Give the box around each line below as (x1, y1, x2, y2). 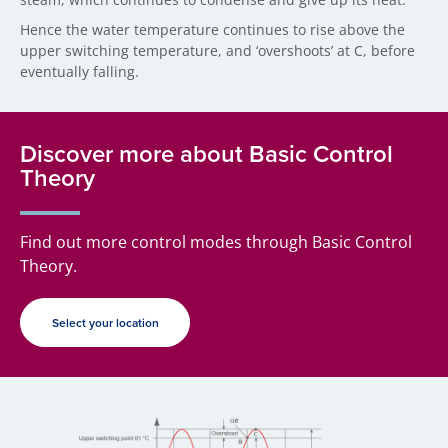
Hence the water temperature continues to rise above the (20, 20, 405, 39)
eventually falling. (20, 62, 139, 81)
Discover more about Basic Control (20, 136, 393, 171)
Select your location (51, 314, 159, 331)
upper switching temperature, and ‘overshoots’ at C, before (20, 41, 415, 60)
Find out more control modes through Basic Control (20, 231, 412, 253)
